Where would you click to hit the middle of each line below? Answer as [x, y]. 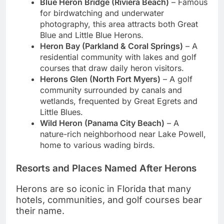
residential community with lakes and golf [118, 57]
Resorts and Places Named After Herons [106, 168]
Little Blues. [61, 112]
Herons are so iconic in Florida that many [103, 188]
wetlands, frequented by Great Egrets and [119, 101]
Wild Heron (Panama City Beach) [102, 123]
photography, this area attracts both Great [119, 24]
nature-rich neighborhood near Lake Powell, [123, 134]
